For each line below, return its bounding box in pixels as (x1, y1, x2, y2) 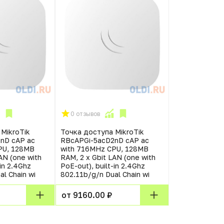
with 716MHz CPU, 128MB (60, 144, 148, 153)
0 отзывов (70, 109, 100, 117)
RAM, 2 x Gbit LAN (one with (60, 153, 155, 161)
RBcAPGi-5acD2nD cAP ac (60, 136, 149, 144)
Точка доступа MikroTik (60, 127, 144, 136)
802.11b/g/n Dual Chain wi (60, 170, 149, 178)
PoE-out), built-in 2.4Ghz (60, 161, 145, 170)
